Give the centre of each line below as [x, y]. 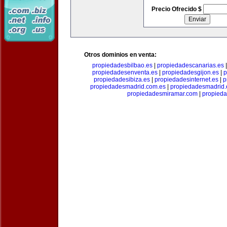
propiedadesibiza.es [122, 80]
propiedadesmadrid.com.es [128, 87]
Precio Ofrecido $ [177, 9]
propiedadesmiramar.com [162, 94]
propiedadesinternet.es [186, 80]
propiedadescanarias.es [190, 65]
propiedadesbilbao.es [122, 65]
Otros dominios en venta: [120, 55]
